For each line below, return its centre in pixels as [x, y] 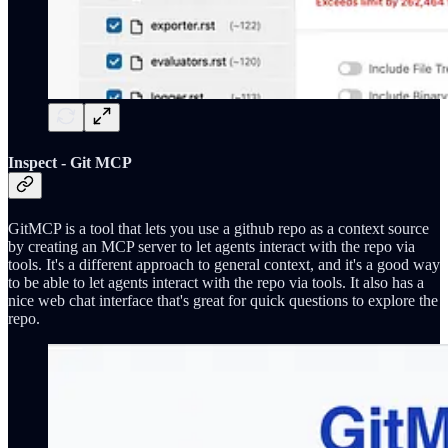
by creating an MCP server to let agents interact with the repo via [211, 246]
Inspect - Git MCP [70, 162]
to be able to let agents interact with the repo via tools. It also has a [216, 282]
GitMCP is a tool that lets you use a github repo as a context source [218, 228]
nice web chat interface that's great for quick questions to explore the [223, 300]
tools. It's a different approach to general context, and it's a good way [224, 264]
